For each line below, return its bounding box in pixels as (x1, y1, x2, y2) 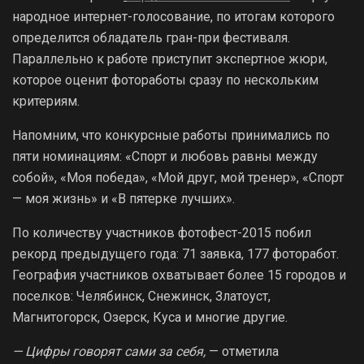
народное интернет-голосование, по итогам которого (12, 8, 335, 24)
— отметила (206, 343, 279, 359)
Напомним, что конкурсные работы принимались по (12, 127, 330, 143)
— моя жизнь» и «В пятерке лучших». (12, 190, 235, 206)
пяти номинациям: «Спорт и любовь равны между (12, 148, 318, 164)
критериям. (12, 93, 80, 109)
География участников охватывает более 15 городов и (12, 266, 346, 283)
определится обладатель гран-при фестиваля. (12, 29, 290, 45)
